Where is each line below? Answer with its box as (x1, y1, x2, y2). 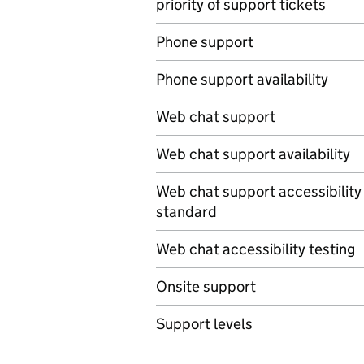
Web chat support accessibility (156, 182, 362, 201)
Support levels (156, 314, 253, 333)
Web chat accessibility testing (156, 240, 355, 258)
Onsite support (156, 277, 256, 296)
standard (156, 202, 217, 221)
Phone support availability (156, 70, 328, 89)
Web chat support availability (156, 145, 350, 163)
